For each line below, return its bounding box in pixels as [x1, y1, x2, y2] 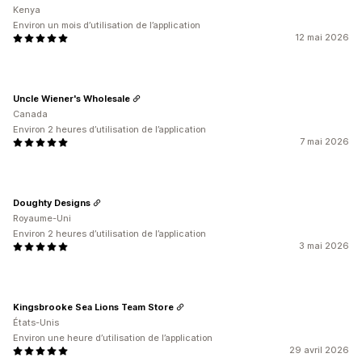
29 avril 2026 [289, 344, 349, 356]
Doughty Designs [13, 196, 90, 208]
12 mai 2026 [295, 32, 349, 43]
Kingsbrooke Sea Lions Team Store [13, 301, 174, 313]
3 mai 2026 [299, 240, 349, 251]
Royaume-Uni [13, 213, 71, 224]
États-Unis [13, 317, 59, 328]
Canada [13, 108, 48, 120]
